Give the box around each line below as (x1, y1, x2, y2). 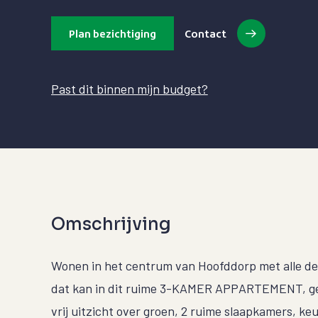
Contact (184, 28, 226, 42)
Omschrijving (51, 214, 171, 235)
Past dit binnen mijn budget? (51, 81, 208, 97)
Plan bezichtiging (69, 28, 156, 42)
